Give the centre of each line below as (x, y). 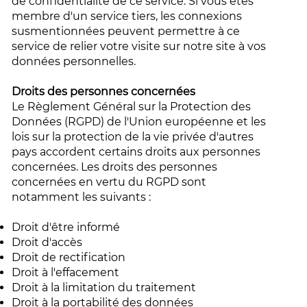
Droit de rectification (70, 257)
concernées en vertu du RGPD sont (109, 182)
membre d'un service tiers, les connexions (127, 16)
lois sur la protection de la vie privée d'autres (133, 137)
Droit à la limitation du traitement (106, 287)
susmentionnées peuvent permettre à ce (126, 31)
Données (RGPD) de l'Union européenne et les (139, 122)
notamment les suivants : (83, 197)
